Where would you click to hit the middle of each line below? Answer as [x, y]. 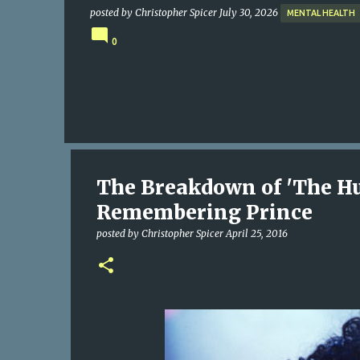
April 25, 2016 [256, 233]
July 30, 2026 [250, 12]
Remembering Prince [204, 213]
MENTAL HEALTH [321, 13]
